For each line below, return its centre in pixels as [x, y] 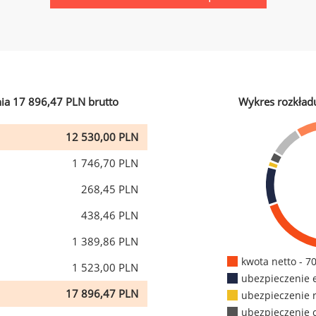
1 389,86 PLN [105, 241]
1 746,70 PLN [105, 163]
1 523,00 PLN [105, 267]
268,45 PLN [110, 189]
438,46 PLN [110, 215]
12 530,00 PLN [102, 137]
